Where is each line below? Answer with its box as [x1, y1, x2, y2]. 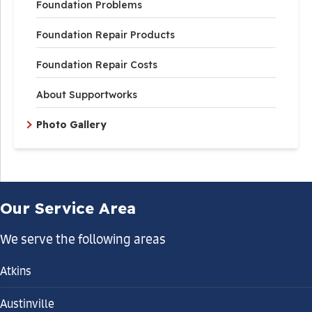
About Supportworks [36, 88, 137, 101]
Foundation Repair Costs [36, 58, 157, 71]
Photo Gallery [36, 118, 107, 131]
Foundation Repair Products [36, 29, 175, 41]
